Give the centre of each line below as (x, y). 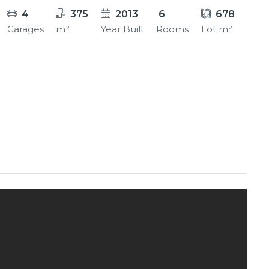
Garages (25, 29)
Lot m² (216, 29)
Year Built (122, 29)
